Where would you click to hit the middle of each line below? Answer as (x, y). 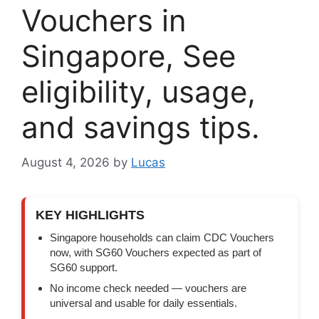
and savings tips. (141, 127)
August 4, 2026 (66, 162)
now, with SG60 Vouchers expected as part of (156, 252)
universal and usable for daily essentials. (143, 303)
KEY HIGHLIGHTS (90, 215)
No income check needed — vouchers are (148, 288)
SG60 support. (84, 267)
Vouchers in (104, 21)
